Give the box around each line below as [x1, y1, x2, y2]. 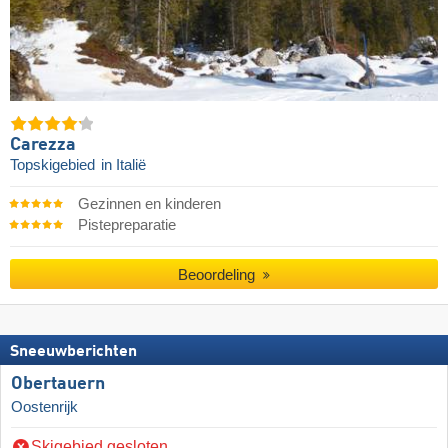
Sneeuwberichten [10, 343, 137, 360]
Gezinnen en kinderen [77, 196, 221, 213]
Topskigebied [10, 156, 99, 173]
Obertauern [11, 374, 105, 393]
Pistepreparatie [77, 217, 176, 234]
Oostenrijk [11, 398, 78, 415]
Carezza [10, 135, 76, 154]
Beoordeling [178, 266, 260, 284]
